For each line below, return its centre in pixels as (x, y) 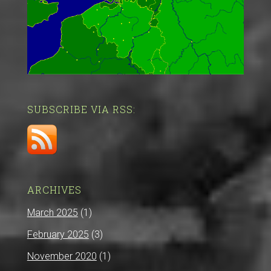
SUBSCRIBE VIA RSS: (81, 109)
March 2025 (52, 212)
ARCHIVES (54, 189)
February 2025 (58, 234)
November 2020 (62, 256)
